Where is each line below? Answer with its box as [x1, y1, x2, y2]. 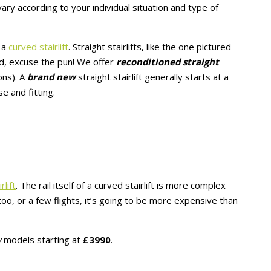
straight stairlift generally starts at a [78, 70, 229, 83]
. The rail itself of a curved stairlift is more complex [16, 178, 226, 191]
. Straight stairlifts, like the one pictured [68, 40, 231, 53]
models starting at [1, 233, 83, 246]
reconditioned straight [116, 55, 219, 68]
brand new [27, 70, 76, 83]
